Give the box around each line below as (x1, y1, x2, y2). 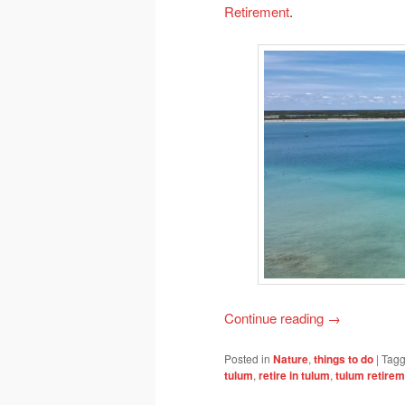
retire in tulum (259, 367, 330, 384)
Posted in (224, 351, 270, 367)
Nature (273, 351, 308, 368)
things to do (314, 351, 373, 368)
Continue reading (224, 307, 327, 327)
